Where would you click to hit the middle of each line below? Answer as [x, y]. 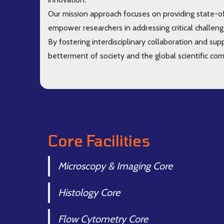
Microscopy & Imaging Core [115, 166]
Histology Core [89, 192]
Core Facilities [99, 140]
